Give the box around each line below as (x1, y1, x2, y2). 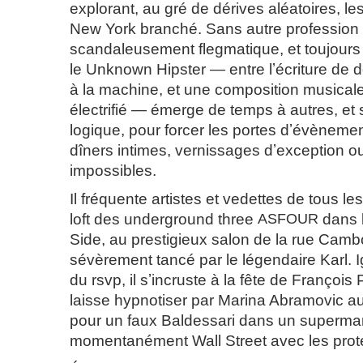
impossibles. (70, 162, 156, 179)
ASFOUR (258, 211, 318, 227)
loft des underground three (70, 211, 258, 228)
